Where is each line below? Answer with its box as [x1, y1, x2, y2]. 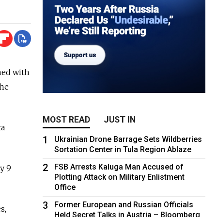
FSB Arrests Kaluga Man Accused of [54, 162, 184, 171]
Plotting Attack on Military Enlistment [54, 172, 185, 182]
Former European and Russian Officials [54, 200, 194, 209]
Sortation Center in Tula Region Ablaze [54, 144, 192, 154]
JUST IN [104, 114, 136, 124]
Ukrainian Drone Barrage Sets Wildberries [54, 134, 202, 144]
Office [54, 182, 76, 192]
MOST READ [43, 114, 91, 124]
